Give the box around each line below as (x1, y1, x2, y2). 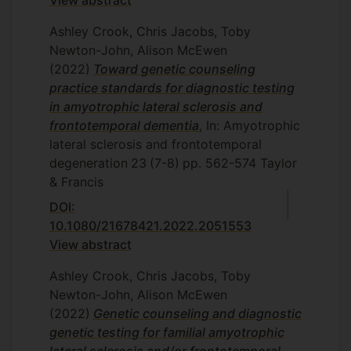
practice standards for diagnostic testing (49, 80, 295, 96)
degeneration (49, 155, 128, 171)
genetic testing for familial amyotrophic (49, 324, 284, 340)
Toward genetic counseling (93, 61, 255, 77)
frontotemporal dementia (49, 118, 199, 133)
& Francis (49, 174, 103, 190)
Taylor (256, 155, 297, 171)
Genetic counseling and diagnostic (93, 306, 302, 321)
